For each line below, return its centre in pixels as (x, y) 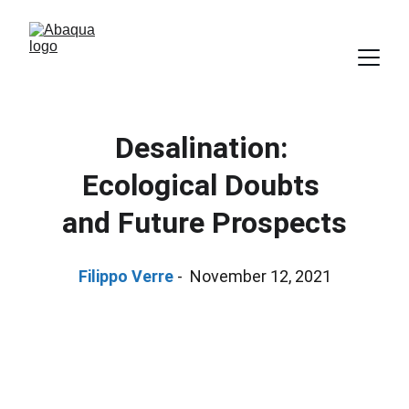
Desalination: (204, 148)
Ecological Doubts (204, 185)
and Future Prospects (204, 223)
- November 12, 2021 (252, 276)
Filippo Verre (126, 276)
